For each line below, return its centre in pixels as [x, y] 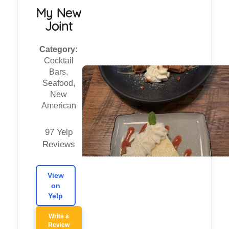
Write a [59, 216]
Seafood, [59, 83]
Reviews [59, 145]
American [59, 106]
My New [59, 13]
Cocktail [59, 61]
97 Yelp [59, 132]
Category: [59, 50]
